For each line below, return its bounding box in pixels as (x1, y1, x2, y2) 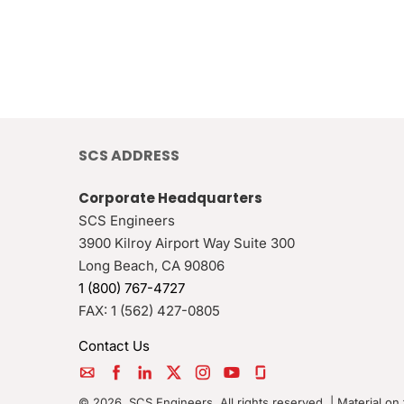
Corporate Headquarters (78, 188, 262, 207)
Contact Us (78, 337, 150, 354)
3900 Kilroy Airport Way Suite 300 (78, 234, 295, 252)
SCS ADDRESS (78, 145, 179, 166)
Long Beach (78, 257, 154, 274)
